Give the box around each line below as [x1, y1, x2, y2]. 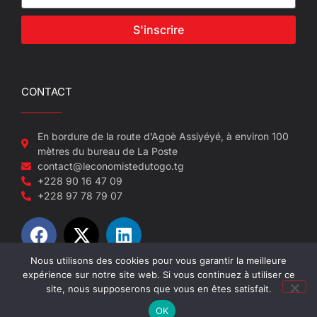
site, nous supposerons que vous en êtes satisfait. [45, 283, 272, 294]
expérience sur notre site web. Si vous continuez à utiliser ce [22, 269, 295, 280]
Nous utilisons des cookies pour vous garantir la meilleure [30, 255, 287, 266]
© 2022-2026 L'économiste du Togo [72, 282, 245, 295]
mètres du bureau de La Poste [37, 145, 178, 158]
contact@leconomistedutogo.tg [37, 160, 184, 173]
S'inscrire [133, 23, 184, 38]
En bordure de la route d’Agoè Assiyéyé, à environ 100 [37, 130, 289, 143]
